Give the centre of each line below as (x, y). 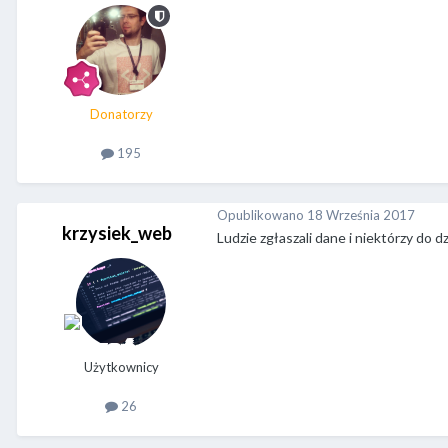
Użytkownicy (121, 367)
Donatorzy (121, 114)
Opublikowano (262, 214)
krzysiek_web (117, 233)
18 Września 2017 (361, 214)
